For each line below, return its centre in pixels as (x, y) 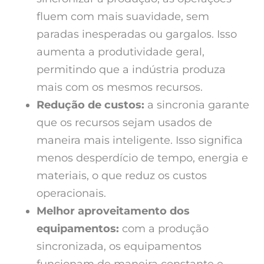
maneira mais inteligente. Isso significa (140, 141)
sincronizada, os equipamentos (119, 247)
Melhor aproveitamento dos (113, 211)
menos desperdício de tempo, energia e (142, 158)
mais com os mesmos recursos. (120, 88)
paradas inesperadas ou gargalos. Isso (137, 34)
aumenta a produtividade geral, (121, 52)
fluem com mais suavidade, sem (123, 17)
